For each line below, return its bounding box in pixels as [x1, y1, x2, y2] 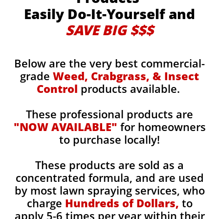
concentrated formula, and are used [15, 170, 204, 185]
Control [36, 81, 78, 96]
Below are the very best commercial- [14, 56, 205, 70]
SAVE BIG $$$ [66, 21, 153, 39]
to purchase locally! [59, 132, 160, 147]
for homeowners [117, 119, 206, 134]
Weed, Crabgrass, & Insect [53, 68, 199, 83]
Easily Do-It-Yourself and [24, 4, 195, 23]
